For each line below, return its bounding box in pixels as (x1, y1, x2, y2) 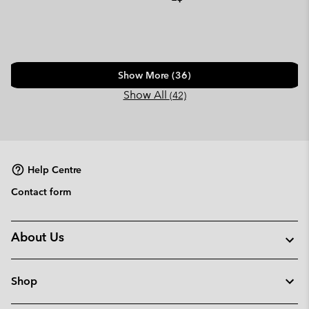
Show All (123, 88, 170, 101)
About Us (11, 229, 64, 245)
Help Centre (28, 163, 81, 176)
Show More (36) (118, 69, 191, 81)
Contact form (11, 186, 71, 198)
